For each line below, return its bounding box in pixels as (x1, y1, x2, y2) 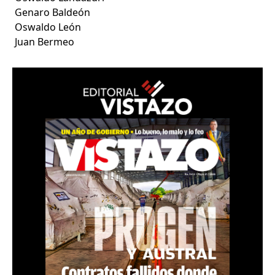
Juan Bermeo (15, 35, 75, 49)
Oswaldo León (15, 20, 82, 34)
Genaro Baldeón (15, 6, 91, 20)
